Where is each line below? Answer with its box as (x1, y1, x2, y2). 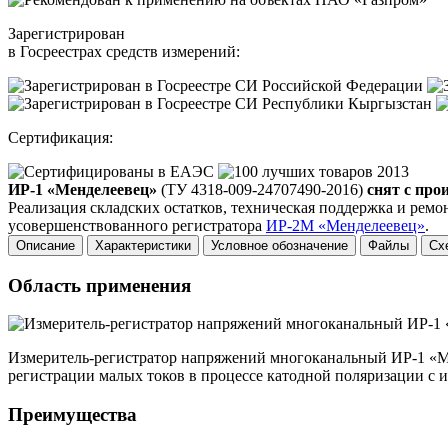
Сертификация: (8, 128, 113, 146)
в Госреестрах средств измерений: (8, 42, 240, 60)
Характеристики (95, 237, 191, 253)
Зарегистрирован (8, 24, 125, 42)
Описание (16, 237, 75, 253)
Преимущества (8, 404, 137, 426)
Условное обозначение (211, 237, 348, 253)
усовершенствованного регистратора (8, 216, 266, 234)
